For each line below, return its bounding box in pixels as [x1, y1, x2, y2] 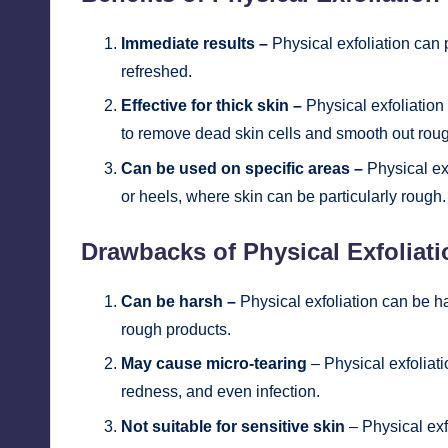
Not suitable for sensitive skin [121, 417, 345, 435]
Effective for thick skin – [121, 97, 302, 115]
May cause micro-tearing [121, 355, 307, 373]
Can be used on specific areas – [121, 159, 367, 177]
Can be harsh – [121, 292, 236, 310]
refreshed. [121, 63, 192, 80]
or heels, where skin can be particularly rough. [121, 187, 446, 205]
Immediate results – [121, 35, 268, 52]
